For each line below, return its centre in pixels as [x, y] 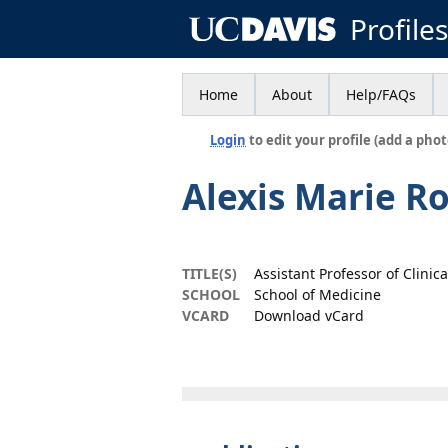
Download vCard [309, 315]
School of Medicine [317, 294]
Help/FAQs [381, 94]
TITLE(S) [209, 273]
